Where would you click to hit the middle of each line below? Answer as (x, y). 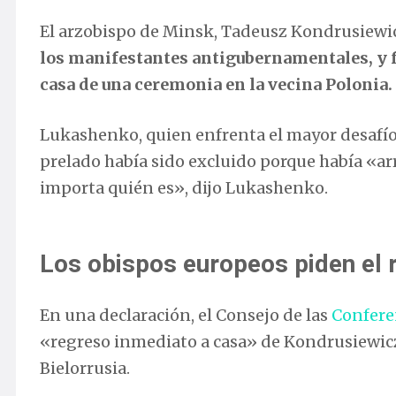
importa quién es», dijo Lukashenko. (184, 188)
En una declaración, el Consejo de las (186, 316)
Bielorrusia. (85, 369)
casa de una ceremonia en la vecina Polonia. (216, 85)
